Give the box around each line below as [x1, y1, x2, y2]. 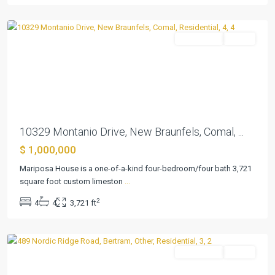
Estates [20, 203, 46, 213]
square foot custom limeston [20, 177, 125, 187]
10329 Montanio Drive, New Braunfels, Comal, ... [20, 125, 244, 139]
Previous [23, 68, 54, 77]
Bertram [20, 217, 47, 227]
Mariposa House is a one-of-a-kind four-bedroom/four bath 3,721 [20, 164, 252, 174]
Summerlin [20, 189, 57, 199]
